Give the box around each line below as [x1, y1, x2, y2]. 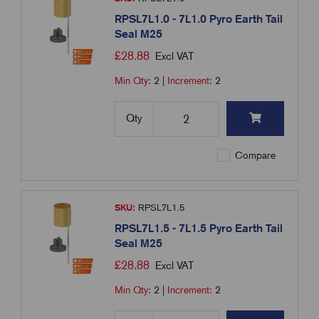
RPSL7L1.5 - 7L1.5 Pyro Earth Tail [115, 221, 283, 236]
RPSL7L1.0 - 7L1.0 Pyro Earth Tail [115, 12, 283, 26]
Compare [232, 150, 276, 162]
